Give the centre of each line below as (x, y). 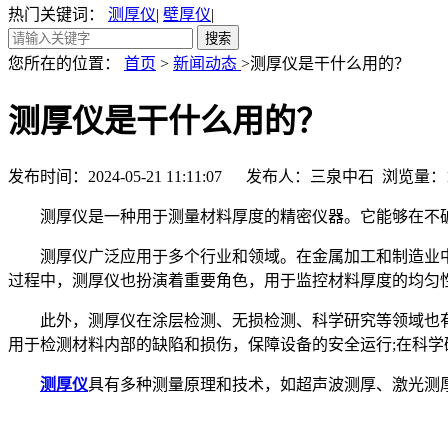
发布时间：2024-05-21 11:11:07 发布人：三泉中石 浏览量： (227, 176)
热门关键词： (58, 14)
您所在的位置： (66, 63)
